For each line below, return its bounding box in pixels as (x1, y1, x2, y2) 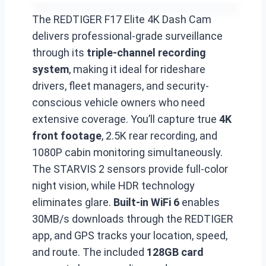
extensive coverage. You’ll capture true (32, 113, 219, 125)
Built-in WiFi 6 (113, 196, 179, 208)
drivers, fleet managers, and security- (32, 80, 209, 92)
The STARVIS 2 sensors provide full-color (32, 163, 228, 175)
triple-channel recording (87, 46, 206, 59)
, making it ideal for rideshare (69, 63, 205, 75)
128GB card (147, 246, 204, 258)
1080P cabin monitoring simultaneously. (32, 146, 223, 159)
